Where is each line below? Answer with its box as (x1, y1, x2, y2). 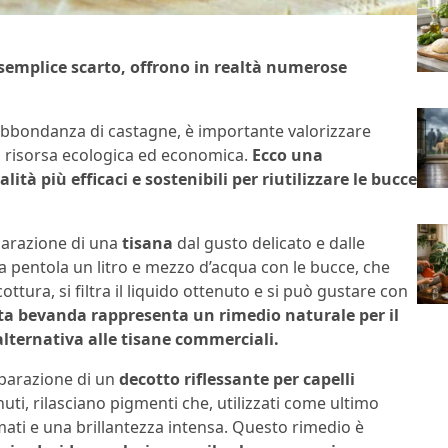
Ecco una (252, 144, 323, 167)
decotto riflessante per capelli (119, 368, 355, 391)
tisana (122, 232, 173, 255)
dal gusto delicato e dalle (173, 232, 365, 255)
